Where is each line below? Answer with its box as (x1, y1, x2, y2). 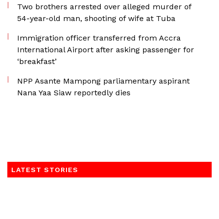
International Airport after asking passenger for (17, 45, 194, 54)
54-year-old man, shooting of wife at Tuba (17, 14, 175, 23)
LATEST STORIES (11, 166, 78, 174)
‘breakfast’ (17, 57, 57, 66)
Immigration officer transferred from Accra (17, 33, 181, 43)
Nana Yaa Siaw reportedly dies (17, 88, 131, 97)
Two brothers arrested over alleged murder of (17, 2, 191, 11)
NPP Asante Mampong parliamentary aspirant (17, 76, 190, 86)
